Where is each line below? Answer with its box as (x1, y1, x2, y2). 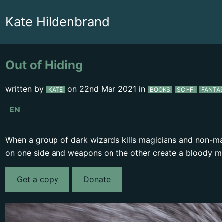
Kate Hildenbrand (5, 13, 110, 29)
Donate (83, 174, 111, 185)
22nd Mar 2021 (79, 84, 139, 94)
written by (5, 84, 46, 94)
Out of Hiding (5, 58, 83, 73)
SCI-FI (177, 86, 195, 94)
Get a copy (16, 174, 58, 185)
